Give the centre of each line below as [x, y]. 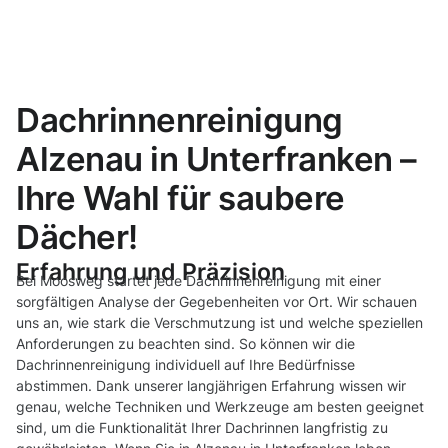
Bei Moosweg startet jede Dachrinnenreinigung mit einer [198, 281]
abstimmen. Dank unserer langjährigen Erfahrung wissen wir [211, 386]
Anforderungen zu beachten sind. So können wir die [185, 344]
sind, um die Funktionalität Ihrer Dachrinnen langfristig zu [202, 428]
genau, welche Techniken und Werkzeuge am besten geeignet [220, 407]
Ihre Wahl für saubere [180, 198]
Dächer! [77, 237]
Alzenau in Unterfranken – [216, 159]
